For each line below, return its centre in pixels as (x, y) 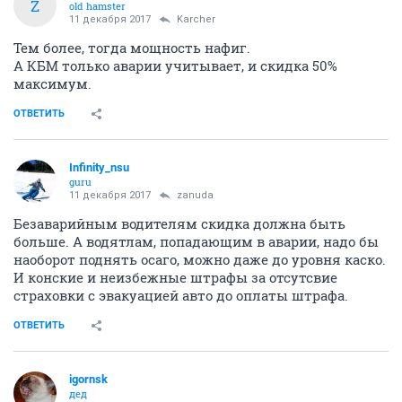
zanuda (195, 195)
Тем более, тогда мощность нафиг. (132, 48)
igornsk (88, 379)
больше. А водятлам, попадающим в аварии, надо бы (196, 241)
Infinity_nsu (99, 167)
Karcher (196, 19)
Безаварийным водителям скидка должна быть (179, 223)
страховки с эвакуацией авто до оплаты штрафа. (181, 295)
